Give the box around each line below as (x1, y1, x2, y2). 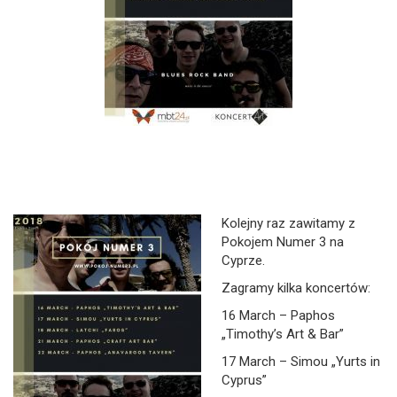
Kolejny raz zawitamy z (221, 215, 355, 231)
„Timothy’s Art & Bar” (221, 326, 344, 342)
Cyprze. (221, 253, 265, 269)
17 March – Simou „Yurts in (221, 354, 380, 370)
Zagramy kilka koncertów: (221, 280, 370, 296)
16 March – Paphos (221, 307, 335, 323)
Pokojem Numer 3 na (221, 234, 344, 250)
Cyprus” (221, 372, 267, 388)
